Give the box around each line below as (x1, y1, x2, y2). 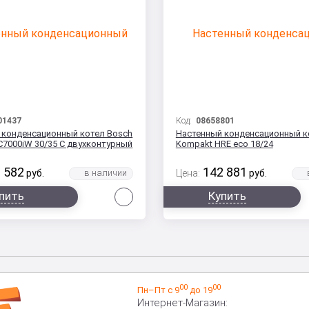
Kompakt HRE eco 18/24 (175, 139, 273, 150)
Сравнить (135, 188, 181, 199)
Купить (208, 189, 247, 203)
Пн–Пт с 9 (137, 285, 179, 296)
